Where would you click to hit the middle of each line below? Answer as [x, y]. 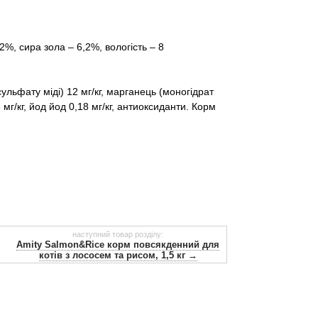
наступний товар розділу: [118, 235]
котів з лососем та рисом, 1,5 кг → [118, 256]
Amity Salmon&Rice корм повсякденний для [118, 245]
